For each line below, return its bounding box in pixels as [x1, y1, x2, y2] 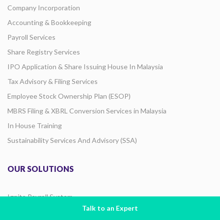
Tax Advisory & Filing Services [7, 77, 98, 85]
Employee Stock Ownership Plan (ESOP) [7, 91, 131, 100]
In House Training [7, 121, 62, 130]
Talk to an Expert [82, 204, 138, 212]
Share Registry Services [7, 47, 80, 56]
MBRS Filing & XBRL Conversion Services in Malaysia [7, 106, 166, 115]
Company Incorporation [7, 3, 80, 12]
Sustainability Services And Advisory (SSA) [7, 136, 137, 144]
